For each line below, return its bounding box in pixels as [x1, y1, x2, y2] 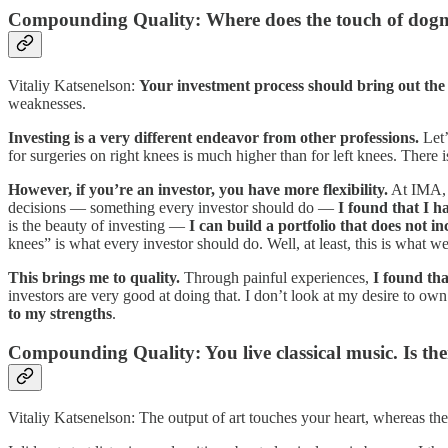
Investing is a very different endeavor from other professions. [8, 128, 419, 146]
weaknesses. [8, 94, 86, 112]
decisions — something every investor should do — [8, 198, 338, 216]
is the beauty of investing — [8, 216, 189, 234]
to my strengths [8, 304, 112, 322]
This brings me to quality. [8, 268, 180, 286]
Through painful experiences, [180, 268, 373, 286]
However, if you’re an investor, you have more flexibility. [8, 180, 388, 198]
